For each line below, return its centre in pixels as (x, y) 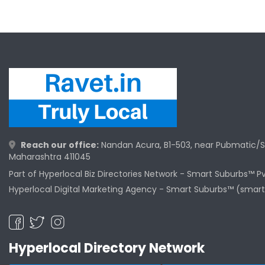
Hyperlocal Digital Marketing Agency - (88, 190)
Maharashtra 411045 (50, 157)
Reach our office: (60, 145)
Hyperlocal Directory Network (107, 248)
